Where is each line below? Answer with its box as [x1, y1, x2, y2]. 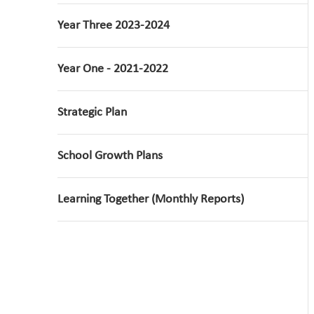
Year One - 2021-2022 [57, 62, 168, 76]
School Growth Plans [57, 149, 163, 163]
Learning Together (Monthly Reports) [57, 193, 244, 206]
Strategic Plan [57, 106, 127, 119]
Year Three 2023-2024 [57, 19, 170, 32]
